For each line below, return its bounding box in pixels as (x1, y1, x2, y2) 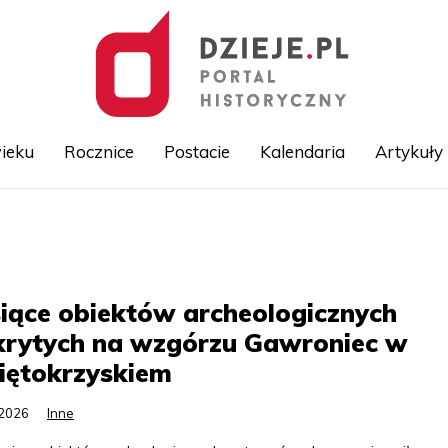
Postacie (163, 141, 230, 162)
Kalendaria (259, 141, 345, 162)
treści (224, 258, 258, 274)
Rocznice (63, 141, 134, 162)
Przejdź (224, 214, 271, 230)
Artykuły (374, 141, 443, 162)
